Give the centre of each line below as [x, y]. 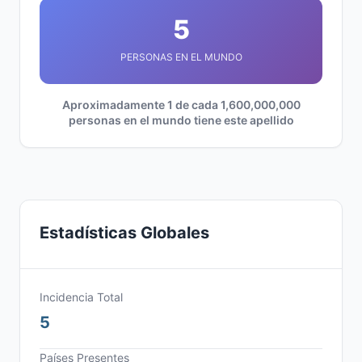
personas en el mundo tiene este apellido [181, 120]
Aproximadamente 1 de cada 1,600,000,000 [181, 105]
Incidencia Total [81, 297]
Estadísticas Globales [124, 233]
